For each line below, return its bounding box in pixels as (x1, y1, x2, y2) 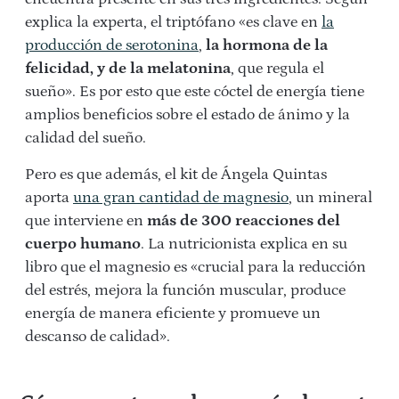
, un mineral (289, 189, 372, 208)
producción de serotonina (25, 37, 199, 55)
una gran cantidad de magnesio (73, 189, 289, 208)
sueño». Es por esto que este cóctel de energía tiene (25, 83, 364, 102)
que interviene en (25, 212, 143, 231)
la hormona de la (206, 37, 328, 55)
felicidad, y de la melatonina (25, 60, 231, 78)
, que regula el (231, 60, 324, 78)
